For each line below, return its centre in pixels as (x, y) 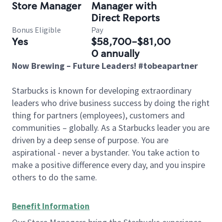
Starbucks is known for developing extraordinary (102, 90)
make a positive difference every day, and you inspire (109, 165)
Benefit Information (51, 206)
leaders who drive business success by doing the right (111, 103)
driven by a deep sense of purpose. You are (90, 140)
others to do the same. (55, 177)
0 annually (115, 54)
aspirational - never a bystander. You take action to (106, 152)
